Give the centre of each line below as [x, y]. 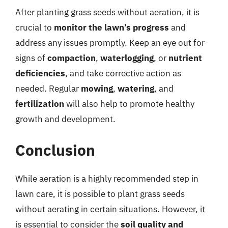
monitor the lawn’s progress [111, 27]
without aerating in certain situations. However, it [110, 209]
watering [136, 88]
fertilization [40, 104]
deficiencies [40, 73]
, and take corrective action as [123, 73]
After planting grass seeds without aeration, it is [107, 12]
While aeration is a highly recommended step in [107, 179]
